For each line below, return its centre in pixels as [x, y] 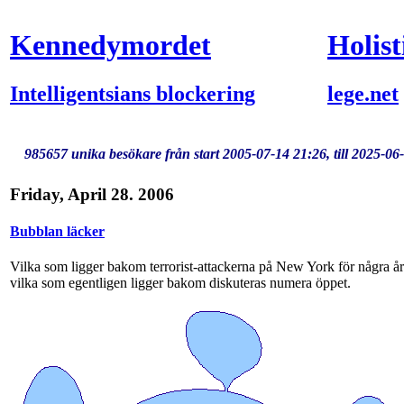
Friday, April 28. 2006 [92, 194]
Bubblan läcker [57, 231]
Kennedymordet [110, 46]
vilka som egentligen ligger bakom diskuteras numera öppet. [180, 283]
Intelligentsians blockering [133, 93]
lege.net [363, 93]
